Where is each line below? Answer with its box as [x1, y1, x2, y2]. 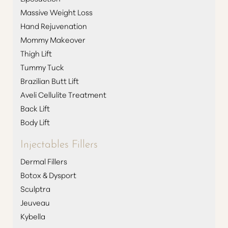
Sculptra [20, 183, 50, 194]
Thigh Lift [20, 48, 52, 59]
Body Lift [20, 117, 50, 127]
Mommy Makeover [20, 34, 85, 45]
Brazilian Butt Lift [20, 75, 79, 86]
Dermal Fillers [20, 156, 67, 166]
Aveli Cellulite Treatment [20, 89, 106, 100]
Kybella [20, 211, 45, 221]
